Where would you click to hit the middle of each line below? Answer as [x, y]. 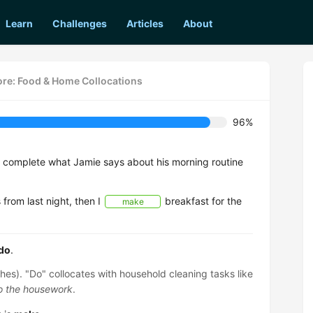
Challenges [80, 23]
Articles [145, 23]
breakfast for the [202, 201]
